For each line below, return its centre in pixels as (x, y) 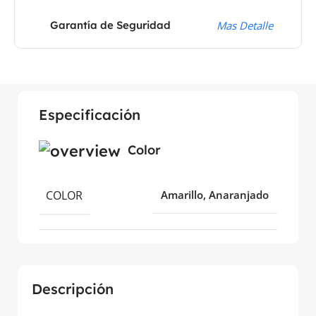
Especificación (90, 114)
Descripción (73, 289)
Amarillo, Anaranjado (215, 194)
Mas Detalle (244, 25)
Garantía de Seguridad (111, 25)
